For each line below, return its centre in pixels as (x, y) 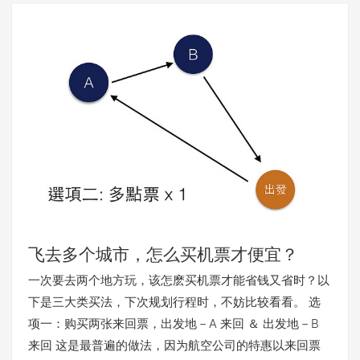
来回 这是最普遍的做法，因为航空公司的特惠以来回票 (174, 346)
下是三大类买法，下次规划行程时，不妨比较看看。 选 (174, 302)
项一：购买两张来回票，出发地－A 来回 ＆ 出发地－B (174, 324)
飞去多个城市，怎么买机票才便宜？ (163, 255)
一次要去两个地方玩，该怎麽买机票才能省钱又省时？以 (179, 280)
